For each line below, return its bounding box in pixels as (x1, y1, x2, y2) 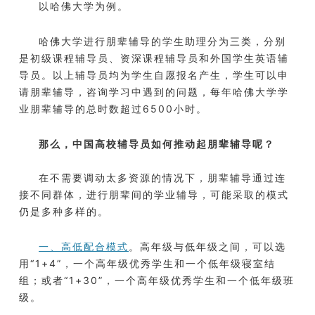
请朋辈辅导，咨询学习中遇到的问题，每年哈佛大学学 (19, 86, 289, 98)
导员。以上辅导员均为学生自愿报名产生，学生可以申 (19, 69, 289, 82)
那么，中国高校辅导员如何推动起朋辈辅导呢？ (39, 138, 275, 150)
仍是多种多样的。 (19, 205, 109, 218)
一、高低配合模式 (39, 240, 129, 253)
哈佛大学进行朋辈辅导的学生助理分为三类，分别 (39, 35, 286, 48)
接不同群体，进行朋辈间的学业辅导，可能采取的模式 (19, 188, 289, 201)
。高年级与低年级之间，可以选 (129, 240, 286, 253)
